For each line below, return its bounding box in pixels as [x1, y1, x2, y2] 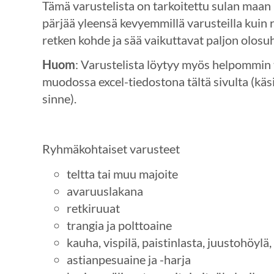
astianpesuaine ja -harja [66, 251, 191, 267]
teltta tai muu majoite [66, 166, 178, 181]
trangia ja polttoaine [66, 217, 172, 232]
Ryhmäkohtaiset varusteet [42, 141, 180, 156]
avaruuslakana [66, 183, 143, 198]
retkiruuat [66, 200, 120, 215]
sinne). [42, 91, 76, 106]
